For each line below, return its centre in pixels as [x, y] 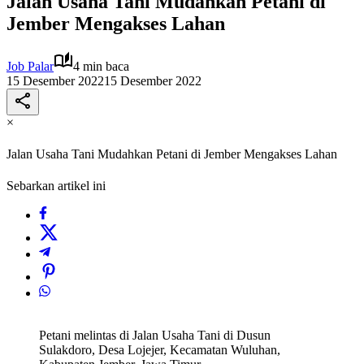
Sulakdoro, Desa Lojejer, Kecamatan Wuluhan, [160, 350]
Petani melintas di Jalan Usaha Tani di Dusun [155, 336]
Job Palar [30, 66]
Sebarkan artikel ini [56, 186]
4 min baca [101, 66]
